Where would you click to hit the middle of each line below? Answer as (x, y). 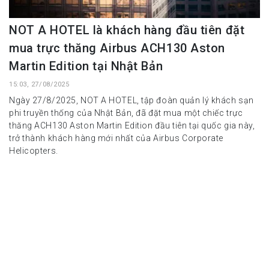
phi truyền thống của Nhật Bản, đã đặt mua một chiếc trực (126, 113)
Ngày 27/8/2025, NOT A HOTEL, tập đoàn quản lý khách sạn (131, 101)
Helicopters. (34, 151)
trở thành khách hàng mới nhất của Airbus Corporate (116, 138)
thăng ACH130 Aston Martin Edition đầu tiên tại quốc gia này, (132, 126)
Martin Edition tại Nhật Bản (86, 66)
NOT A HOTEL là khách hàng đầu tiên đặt (127, 30)
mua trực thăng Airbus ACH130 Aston (117, 48)
